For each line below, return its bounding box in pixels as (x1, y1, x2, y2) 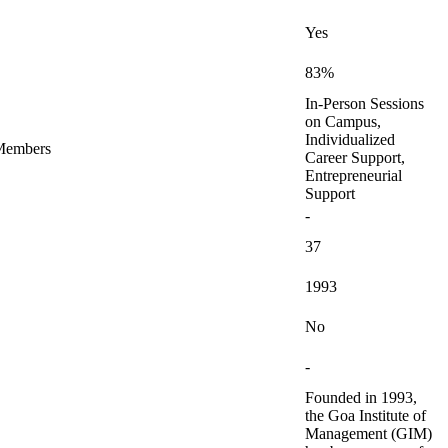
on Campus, (305, 113, 381, 130)
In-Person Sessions (305, 95, 424, 112)
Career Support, (305, 149, 405, 166)
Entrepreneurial (305, 167, 402, 184)
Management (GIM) (305, 425, 432, 442)
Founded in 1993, (305, 389, 417, 406)
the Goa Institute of (305, 407, 426, 424)
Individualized (305, 131, 395, 148)
